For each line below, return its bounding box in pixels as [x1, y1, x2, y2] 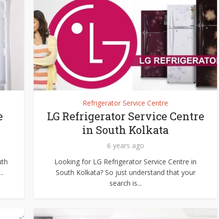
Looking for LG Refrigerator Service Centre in [54, 157, 197, 166]
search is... [109, 178, 142, 188]
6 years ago [107, 141, 144, 150]
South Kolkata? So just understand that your [55, 168, 196, 177]
